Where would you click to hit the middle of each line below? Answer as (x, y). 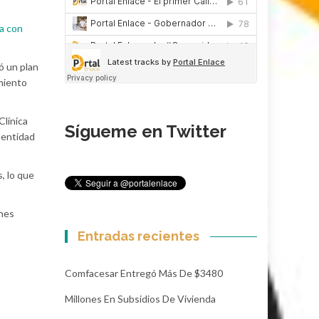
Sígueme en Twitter (146, 131)
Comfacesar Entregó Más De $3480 (144, 273)
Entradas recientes (139, 236)
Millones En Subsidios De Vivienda (140, 298)
